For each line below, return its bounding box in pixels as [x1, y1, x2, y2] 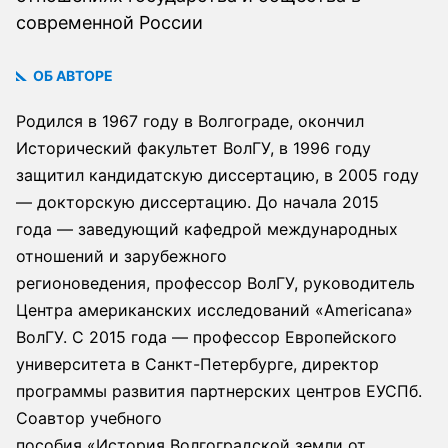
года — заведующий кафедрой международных [16, 218, 398, 239]
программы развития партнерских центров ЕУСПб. [16, 380, 422, 401]
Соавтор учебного [16, 407, 162, 428]
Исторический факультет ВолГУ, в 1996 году [16, 137, 371, 158]
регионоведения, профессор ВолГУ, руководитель [16, 272, 415, 293]
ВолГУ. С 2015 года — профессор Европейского [16, 326, 397, 347]
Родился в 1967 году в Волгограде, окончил [16, 110, 364, 131]
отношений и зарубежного [16, 245, 227, 266]
